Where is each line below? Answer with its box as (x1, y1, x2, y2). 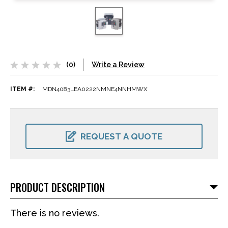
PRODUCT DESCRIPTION (10, 180, 105, 195)
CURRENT (25, 119, 56, 126)
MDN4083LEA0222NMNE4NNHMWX (42, 85, 148, 93)
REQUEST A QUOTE (80, 131, 162, 142)
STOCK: (25, 126, 49, 133)
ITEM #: (10, 85, 35, 93)
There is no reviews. (10, 208, 99, 219)
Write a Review (92, 61, 145, 69)
